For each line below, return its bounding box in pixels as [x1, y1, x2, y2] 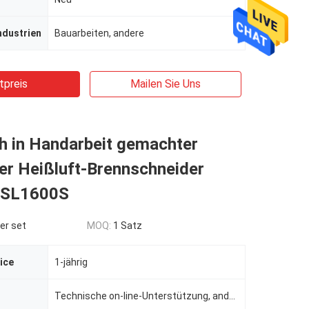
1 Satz [113, 220, 142, 231]
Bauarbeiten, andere [54, 28, 144, 39]
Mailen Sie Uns [130, 77, 201, 90]
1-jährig [54, 257, 88, 268]
